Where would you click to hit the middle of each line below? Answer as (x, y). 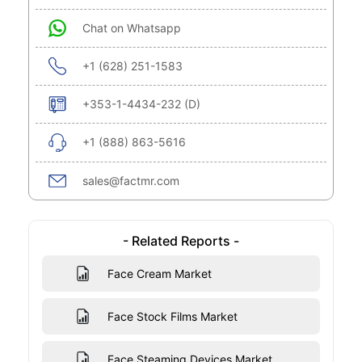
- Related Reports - (181, 241)
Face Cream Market (159, 274)
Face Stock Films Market (172, 317)
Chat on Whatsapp (132, 28)
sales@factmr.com (131, 181)
